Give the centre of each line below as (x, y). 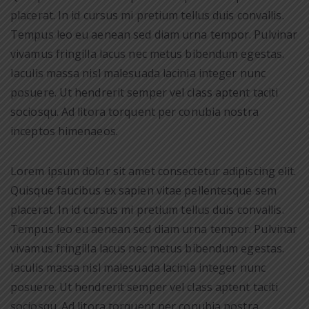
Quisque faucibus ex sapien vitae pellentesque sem (143, 190)
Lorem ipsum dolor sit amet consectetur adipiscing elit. (153, 171)
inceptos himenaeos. (64, 131)
